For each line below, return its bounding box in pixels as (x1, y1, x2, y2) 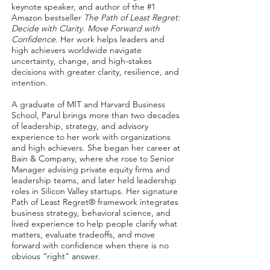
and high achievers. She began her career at (11, 142, 180, 153)
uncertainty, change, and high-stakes (11, 55, 152, 66)
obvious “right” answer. (11, 251, 100, 262)
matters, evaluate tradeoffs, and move (11, 229, 155, 240)
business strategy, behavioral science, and (11, 207, 171, 218)
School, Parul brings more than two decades (11, 110, 180, 121)
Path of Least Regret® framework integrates (11, 196, 178, 207)
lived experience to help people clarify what (11, 218, 177, 229)
